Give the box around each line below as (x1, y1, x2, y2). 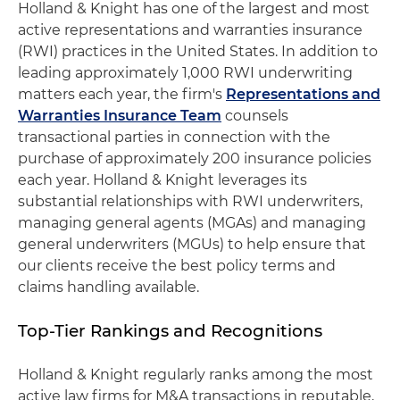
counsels (221, 106, 288, 124)
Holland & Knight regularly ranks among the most (18, 365, 373, 383)
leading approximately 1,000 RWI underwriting (18, 63, 353, 81)
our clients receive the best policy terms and (18, 256, 336, 274)
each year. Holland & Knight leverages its (18, 171, 307, 188)
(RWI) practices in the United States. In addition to (18, 42, 378, 60)
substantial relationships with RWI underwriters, (18, 192, 362, 210)
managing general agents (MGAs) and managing (18, 213, 366, 231)
